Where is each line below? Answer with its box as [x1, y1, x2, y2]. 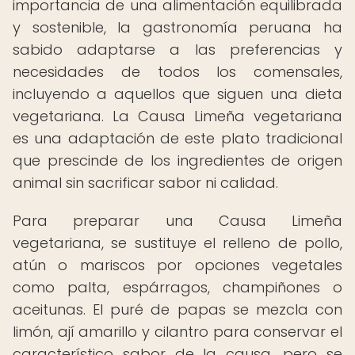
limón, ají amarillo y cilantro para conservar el [13, 322, 342, 342]
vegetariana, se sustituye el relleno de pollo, [13, 233, 342, 253]
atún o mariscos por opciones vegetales [13, 255, 342, 275]
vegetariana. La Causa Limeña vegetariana [13, 106, 342, 126]
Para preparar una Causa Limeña [13, 211, 342, 231]
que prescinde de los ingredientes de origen [13, 151, 342, 170]
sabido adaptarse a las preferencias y [13, 40, 342, 59]
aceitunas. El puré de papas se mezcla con [13, 300, 342, 319]
